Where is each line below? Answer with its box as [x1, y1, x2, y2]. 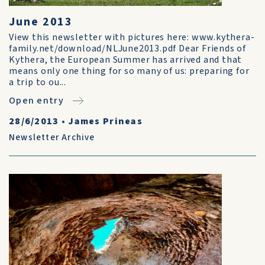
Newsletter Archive [9, 131, 95, 144]
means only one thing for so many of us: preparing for [9, 64, 250, 77]
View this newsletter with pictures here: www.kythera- [9, 31, 255, 44]
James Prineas [68, 115, 143, 128]
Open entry [9, 94, 64, 107]
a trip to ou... [9, 76, 67, 89]
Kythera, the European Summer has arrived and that [9, 53, 243, 66]
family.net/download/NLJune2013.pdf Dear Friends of [9, 42, 246, 55]
